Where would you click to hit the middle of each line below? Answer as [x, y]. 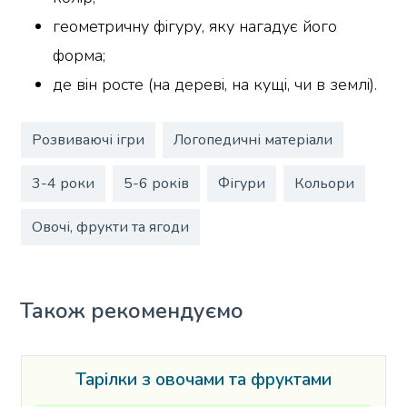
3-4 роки [63, 183]
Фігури [241, 183]
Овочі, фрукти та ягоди [110, 227]
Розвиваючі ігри [88, 139]
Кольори [324, 183]
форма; [79, 55]
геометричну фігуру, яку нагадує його [195, 26]
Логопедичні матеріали [253, 139]
